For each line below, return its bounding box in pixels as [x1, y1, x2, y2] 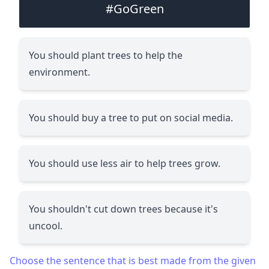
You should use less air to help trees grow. [29, 156, 220, 170]
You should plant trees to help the [29, 48, 183, 62]
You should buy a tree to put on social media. [29, 110, 233, 124]
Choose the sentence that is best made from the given [10, 253, 256, 267]
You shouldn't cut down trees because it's [29, 202, 218, 216]
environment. [29, 65, 90, 79]
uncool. [29, 219, 62, 232]
